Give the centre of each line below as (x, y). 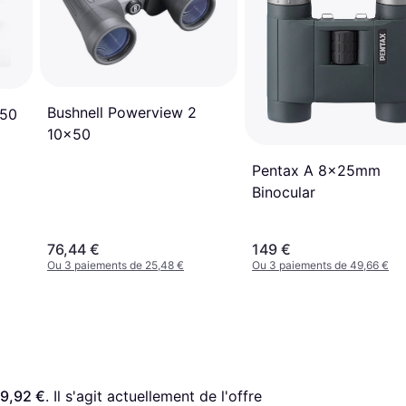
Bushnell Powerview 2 (122, 112)
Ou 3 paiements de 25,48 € (116, 265)
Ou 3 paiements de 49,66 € (320, 265)
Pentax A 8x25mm (316, 171)
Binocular (284, 193)
